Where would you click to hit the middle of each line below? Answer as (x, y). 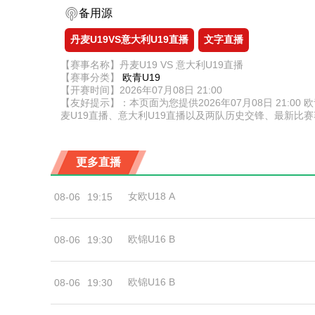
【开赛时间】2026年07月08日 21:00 (141, 90)
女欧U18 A (152, 196)
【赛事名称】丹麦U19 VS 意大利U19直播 (152, 65)
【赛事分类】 (91, 77)
